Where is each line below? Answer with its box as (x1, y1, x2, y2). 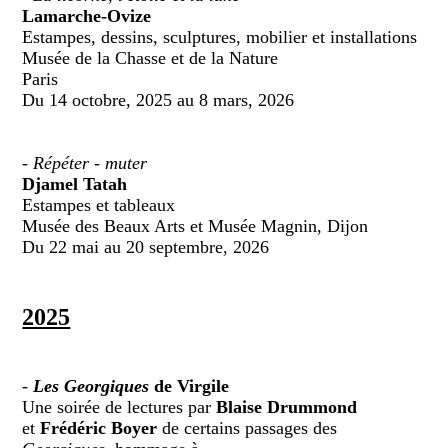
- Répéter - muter (22, 152, 148, 173)
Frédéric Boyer (35, 417, 163, 438)
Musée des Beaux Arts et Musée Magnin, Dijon (22, 215, 369, 236)
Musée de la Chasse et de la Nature (22, 47, 279, 68)
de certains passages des (162, 417, 338, 438)
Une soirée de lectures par (22, 396, 217, 417)
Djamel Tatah (22, 173, 128, 194)
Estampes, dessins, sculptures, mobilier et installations (22, 26, 418, 47)
